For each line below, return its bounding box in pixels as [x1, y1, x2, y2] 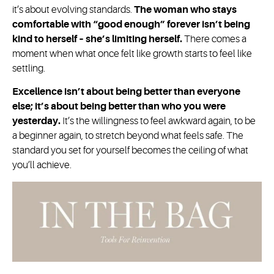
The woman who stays [134, 4, 237, 15]
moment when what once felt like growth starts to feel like [12, 48, 252, 59]
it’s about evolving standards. [12, 4, 134, 15]
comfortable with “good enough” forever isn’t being [12, 18, 250, 30]
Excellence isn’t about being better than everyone [12, 86, 240, 98]
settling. [12, 62, 45, 74]
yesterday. [12, 116, 61, 127]
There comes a [184, 33, 246, 45]
